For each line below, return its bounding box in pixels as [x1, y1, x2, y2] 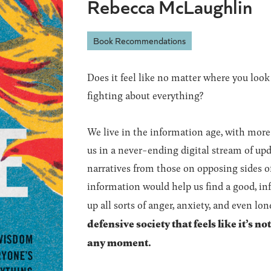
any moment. [87, 235, 151, 249]
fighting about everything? [87, 88, 203, 102]
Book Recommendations [93, 34, 186, 47]
